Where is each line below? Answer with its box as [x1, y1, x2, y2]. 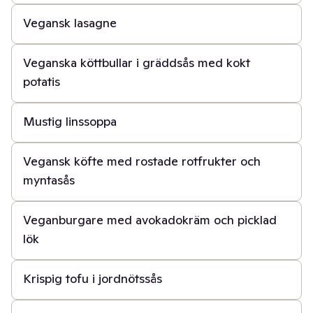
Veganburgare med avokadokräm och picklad [23, 212, 277, 228]
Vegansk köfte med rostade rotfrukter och [23, 153, 261, 169]
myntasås [23, 172, 75, 188]
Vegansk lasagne [23, 15, 117, 31]
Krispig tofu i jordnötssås [23, 270, 162, 286]
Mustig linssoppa [23, 113, 117, 129]
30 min [23, 83, 50, 94]
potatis [23, 73, 60, 89]
